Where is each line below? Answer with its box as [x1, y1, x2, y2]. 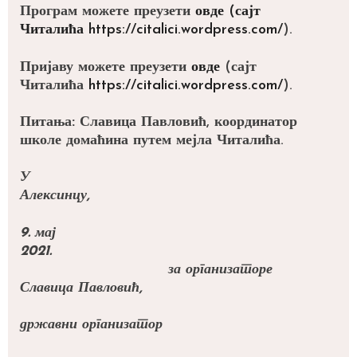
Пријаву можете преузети [20, 59, 191, 75]
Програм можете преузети [20, 4, 195, 20]
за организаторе [20, 261, 273, 277]
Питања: [20, 114, 75, 130]
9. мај [20, 225, 56, 241]
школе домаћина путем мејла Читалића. [20, 132, 293, 148]
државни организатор [20, 317, 177, 333]
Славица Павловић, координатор [75, 114, 297, 130]
